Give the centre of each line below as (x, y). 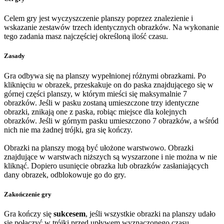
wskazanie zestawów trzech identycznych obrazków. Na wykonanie (111, 27)
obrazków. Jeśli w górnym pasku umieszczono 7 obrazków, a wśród (111, 120)
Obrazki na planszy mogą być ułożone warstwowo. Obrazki (99, 147)
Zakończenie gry (28, 194)
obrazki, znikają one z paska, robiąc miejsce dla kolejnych (95, 111)
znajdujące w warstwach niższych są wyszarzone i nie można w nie (110, 156)
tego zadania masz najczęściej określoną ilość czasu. (86, 36)
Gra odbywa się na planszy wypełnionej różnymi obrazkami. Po (105, 75)
